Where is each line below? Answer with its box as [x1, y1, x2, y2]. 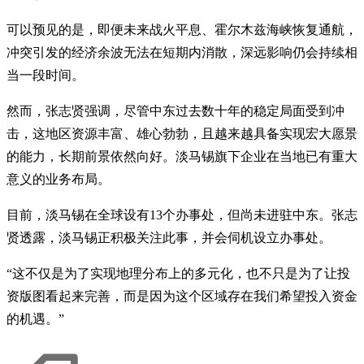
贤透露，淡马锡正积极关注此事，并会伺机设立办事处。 [6, 231, 331, 245]
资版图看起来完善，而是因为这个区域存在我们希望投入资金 [6, 289, 357, 304]
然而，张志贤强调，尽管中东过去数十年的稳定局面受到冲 [6, 104, 344, 119]
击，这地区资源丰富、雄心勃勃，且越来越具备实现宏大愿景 [6, 127, 357, 141]
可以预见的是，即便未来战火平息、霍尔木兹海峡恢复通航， [6, 23, 357, 37]
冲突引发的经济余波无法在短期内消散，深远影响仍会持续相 [6, 45, 357, 60]
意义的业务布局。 [6, 172, 110, 187]
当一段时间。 [6, 68, 84, 83]
